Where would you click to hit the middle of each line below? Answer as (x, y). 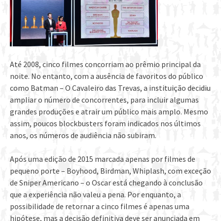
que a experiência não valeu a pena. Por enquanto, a (95, 195)
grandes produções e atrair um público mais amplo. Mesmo (109, 112)
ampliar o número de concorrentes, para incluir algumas (104, 100)
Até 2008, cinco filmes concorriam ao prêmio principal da (105, 64)
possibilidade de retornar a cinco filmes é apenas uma (100, 206)
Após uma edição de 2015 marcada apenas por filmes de (103, 159)
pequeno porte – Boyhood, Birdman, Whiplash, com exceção (110, 171)
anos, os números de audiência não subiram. (83, 135)
